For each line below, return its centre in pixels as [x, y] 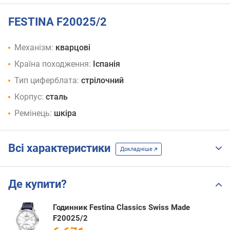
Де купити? [37, 184]
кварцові [73, 48]
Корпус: [29, 97]
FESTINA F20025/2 [57, 22]
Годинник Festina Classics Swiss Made [121, 208]
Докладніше [137, 149]
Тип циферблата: [47, 81]
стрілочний [102, 81]
